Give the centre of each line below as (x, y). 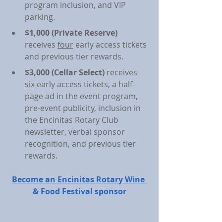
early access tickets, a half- (85, 84)
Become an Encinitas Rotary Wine (79, 179)
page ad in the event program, (82, 96)
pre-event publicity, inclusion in (84, 108)
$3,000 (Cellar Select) (66, 72)
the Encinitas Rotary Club (73, 120)
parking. (40, 17)
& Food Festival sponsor (79, 191)
